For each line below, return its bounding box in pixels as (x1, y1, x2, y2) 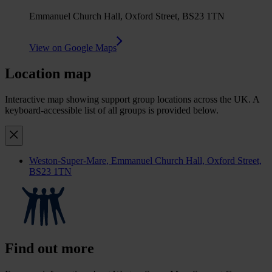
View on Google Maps (29, 42, 117, 53)
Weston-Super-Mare (29, 155, 106, 166)
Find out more (5, 240, 94, 256)
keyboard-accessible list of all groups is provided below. (5, 104, 219, 115)
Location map (5, 65, 91, 81)
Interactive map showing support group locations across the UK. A (5, 93, 259, 104)
